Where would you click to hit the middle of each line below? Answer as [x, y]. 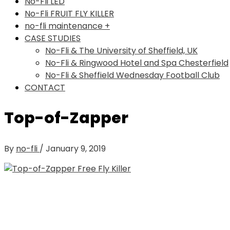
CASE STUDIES [53, 39]
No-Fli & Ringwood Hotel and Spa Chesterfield [137, 63]
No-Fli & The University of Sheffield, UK [121, 51]
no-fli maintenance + [67, 26]
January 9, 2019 [76, 149]
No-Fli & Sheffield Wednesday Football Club [132, 75]
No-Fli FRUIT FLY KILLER [69, 14]
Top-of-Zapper [66, 118]
